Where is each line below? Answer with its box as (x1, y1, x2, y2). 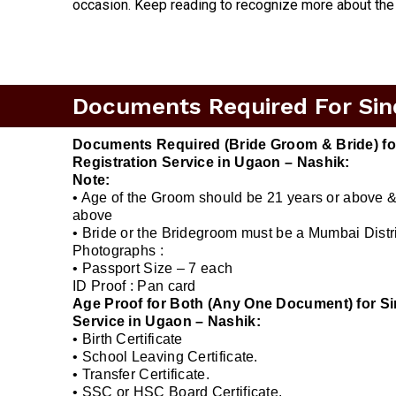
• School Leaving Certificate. (72, 349, 258, 365)
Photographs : (72, 243, 164, 259)
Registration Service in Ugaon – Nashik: (72, 155, 350, 171)
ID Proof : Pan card (72, 278, 196, 294)
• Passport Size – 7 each (72, 261, 233, 277)
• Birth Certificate (72, 331, 183, 347)
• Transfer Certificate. (72, 367, 209, 383)
